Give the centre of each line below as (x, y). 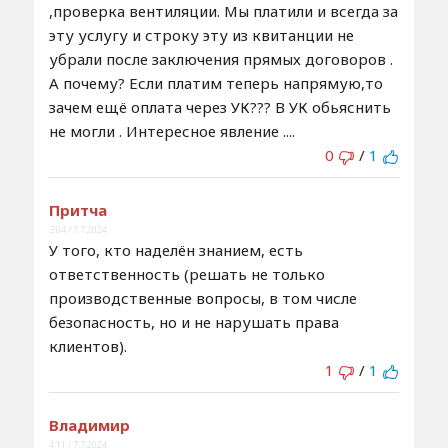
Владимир (89, 425)
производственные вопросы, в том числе (202, 298)
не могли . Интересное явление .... (171, 131)
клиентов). (87, 346)
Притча (77, 210)
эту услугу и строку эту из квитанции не (201, 35)
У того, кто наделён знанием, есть (175, 250)
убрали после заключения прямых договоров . (220, 59)
